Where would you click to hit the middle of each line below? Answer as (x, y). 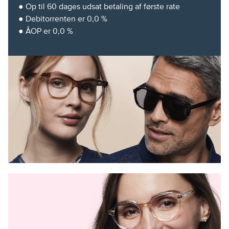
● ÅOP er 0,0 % (46, 31)
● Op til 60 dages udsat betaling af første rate (99, 6)
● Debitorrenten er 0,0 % (63, 19)
